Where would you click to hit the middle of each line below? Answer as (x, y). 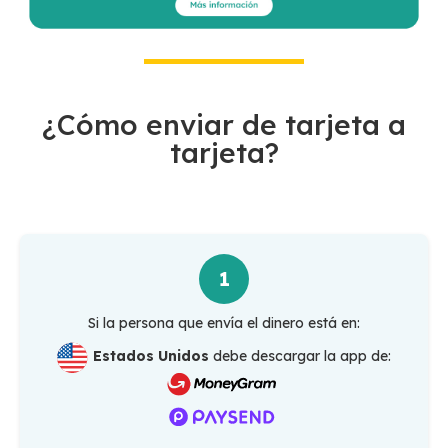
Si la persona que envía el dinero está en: (224, 323)
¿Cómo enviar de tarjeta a (224, 125)
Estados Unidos (151, 356)
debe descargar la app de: (300, 356)
